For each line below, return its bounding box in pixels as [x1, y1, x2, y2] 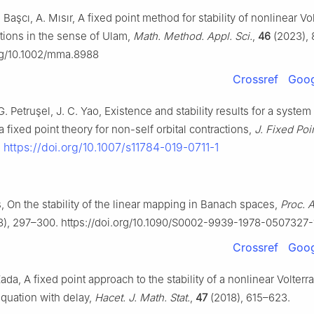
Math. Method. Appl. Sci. [133, 29, 252, 43]
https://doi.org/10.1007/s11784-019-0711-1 [4, 140, 219, 155]
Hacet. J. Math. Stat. [95, 291, 190, 305]
